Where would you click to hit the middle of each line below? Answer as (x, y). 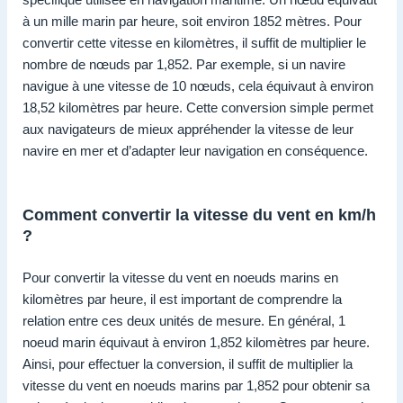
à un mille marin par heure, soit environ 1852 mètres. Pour (192, 21)
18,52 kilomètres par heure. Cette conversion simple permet (198, 107)
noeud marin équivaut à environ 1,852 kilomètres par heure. (196, 343)
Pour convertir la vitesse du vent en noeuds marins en (180, 278)
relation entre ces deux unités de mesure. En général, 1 (184, 321)
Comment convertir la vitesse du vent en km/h (199, 215)
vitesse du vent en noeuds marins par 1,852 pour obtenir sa (196, 386)
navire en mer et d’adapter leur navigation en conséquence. (195, 150)
